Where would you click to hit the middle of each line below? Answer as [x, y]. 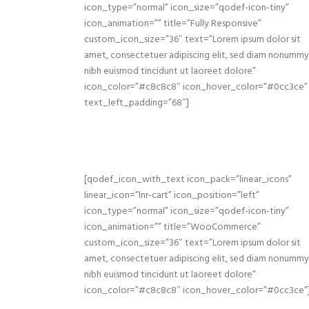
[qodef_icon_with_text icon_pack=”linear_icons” [188, 180]
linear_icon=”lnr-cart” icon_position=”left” [172, 196]
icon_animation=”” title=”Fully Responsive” [173, 24]
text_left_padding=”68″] [137, 103]
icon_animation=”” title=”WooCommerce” [172, 227]
